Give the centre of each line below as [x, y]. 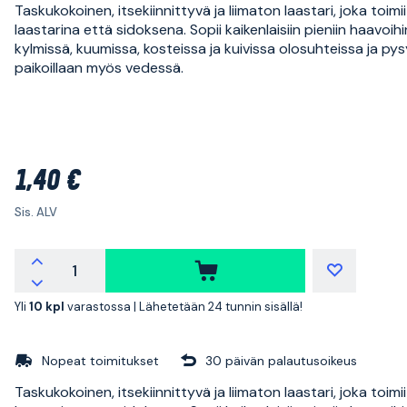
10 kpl [48, 306]
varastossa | [103, 306]
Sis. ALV [36, 212]
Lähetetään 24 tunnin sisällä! [221, 306]
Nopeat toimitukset [100, 360]
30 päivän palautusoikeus [281, 360]
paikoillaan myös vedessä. [99, 68]
